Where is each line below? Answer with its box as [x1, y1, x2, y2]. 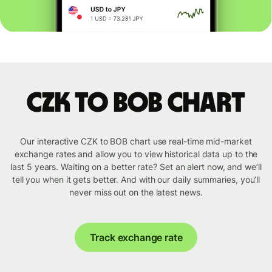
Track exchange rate [89, 231, 183, 244]
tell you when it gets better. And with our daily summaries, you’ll [12, 174, 260, 185]
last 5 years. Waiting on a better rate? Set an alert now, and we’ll [10, 161, 262, 172]
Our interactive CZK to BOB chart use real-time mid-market [20, 136, 252, 147]
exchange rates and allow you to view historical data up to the [14, 149, 258, 160]
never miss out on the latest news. [69, 187, 203, 198]
